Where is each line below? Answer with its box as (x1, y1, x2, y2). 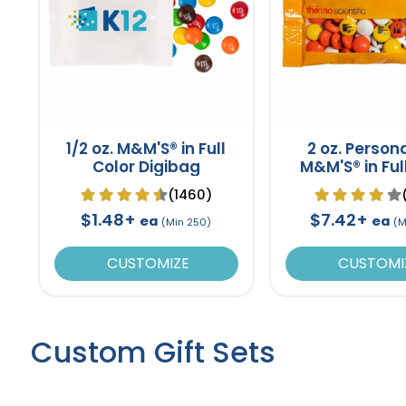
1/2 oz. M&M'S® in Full (66, 137, 227, 159)
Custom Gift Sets (30, 331, 275, 372)
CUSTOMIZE (102, 252, 189, 274)
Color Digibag (92, 155, 200, 178)
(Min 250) (161, 214, 212, 229)
